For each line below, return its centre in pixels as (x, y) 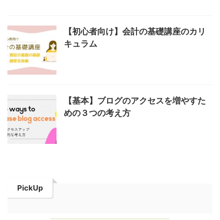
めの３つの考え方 (97, 113)
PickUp (30, 188)
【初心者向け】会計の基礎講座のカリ (135, 32)
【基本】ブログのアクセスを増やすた (135, 101)
